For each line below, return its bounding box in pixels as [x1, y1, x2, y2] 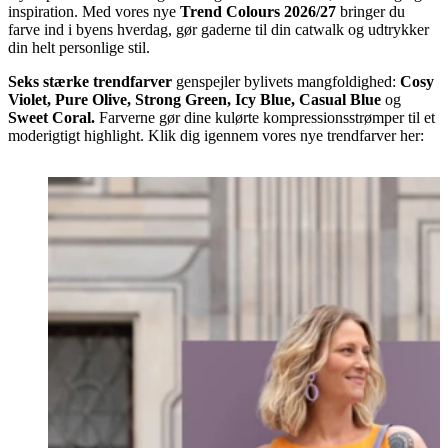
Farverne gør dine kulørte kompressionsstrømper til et [95, 108, 435, 126]
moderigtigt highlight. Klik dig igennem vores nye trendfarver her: [8, 126, 424, 144]
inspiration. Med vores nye [8, 2, 180, 20]
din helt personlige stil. [8, 38, 150, 56]
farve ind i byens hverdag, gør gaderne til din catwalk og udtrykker [8, 20, 429, 38]
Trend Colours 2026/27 [180, 2, 336, 20]
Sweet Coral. [8, 108, 95, 126]
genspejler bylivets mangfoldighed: [172, 72, 400, 90]
